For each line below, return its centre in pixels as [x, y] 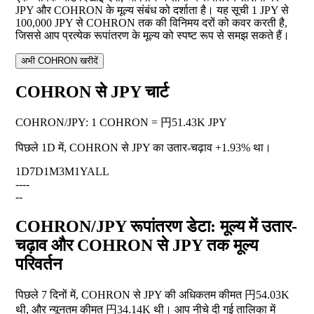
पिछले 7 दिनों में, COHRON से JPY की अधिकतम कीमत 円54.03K [152, 295]
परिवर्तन [39, 265]
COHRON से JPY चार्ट [92, 92]
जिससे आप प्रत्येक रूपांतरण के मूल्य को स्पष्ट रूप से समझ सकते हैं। [152, 36]
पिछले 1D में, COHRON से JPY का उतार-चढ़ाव [115, 148]
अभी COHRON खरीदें [60, 61]
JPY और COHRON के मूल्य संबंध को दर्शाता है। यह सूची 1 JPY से [152, 11]
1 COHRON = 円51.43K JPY [159, 123]
